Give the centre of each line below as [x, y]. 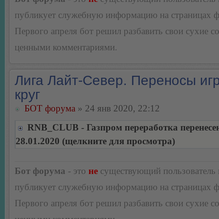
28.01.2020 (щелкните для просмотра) [95, 141]
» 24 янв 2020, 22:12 [118, 109]
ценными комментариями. [66, 47]
